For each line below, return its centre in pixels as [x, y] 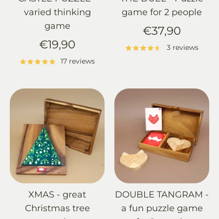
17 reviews [78, 61]
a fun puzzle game [162, 208]
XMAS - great [57, 195]
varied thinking [57, 12]
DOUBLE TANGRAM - [162, 195]
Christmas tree [57, 208]
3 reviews [182, 48]
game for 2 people [162, 12]
